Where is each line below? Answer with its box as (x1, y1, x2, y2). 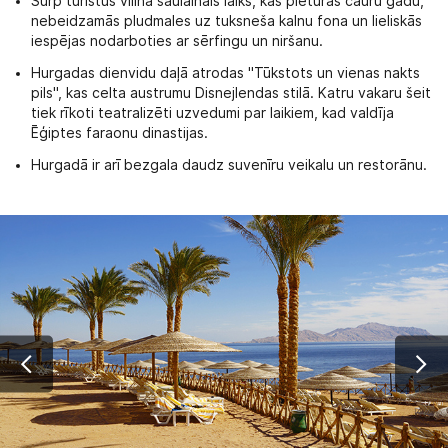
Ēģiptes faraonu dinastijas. (31, 125, 208, 142)
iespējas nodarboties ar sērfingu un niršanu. (31, 33, 323, 50)
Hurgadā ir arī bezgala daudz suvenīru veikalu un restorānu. (31, 157, 427, 174)
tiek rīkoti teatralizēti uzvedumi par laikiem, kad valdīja (31, 105, 394, 122)
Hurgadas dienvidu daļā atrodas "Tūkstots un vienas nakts (31, 65, 420, 82)
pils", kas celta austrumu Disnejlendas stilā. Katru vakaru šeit (31, 85, 431, 102)
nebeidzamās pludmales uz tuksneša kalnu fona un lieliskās (31, 13, 422, 30)
